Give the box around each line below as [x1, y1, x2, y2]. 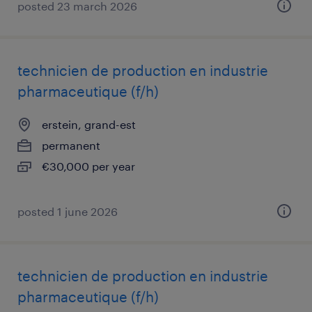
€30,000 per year [42, 159, 135, 173]
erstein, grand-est [42, 118, 136, 131]
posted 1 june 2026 [17, 205, 118, 218]
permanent [42, 139, 100, 152]
